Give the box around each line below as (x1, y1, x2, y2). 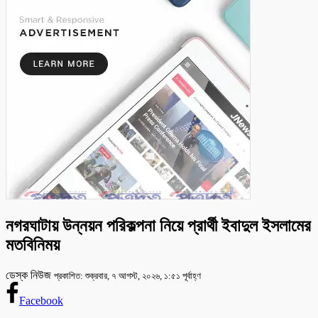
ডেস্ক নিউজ (6, 268, 54, 281)
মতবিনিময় (6, 235, 60, 254)
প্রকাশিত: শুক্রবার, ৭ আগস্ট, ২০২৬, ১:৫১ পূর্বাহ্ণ (54, 270, 201, 281)
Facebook (18, 294, 63, 307)
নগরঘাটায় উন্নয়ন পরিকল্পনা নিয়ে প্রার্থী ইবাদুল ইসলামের (6, 216, 311, 235)
